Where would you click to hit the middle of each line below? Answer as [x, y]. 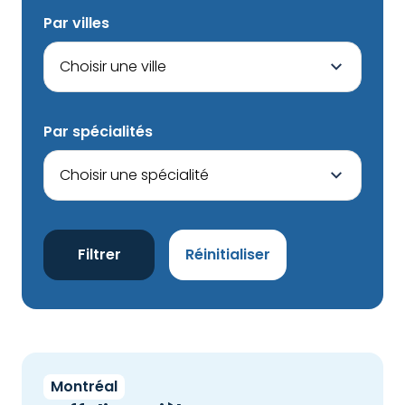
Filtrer [99, 254]
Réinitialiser [228, 254]
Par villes [76, 23]
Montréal [84, 386]
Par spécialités [98, 132]
